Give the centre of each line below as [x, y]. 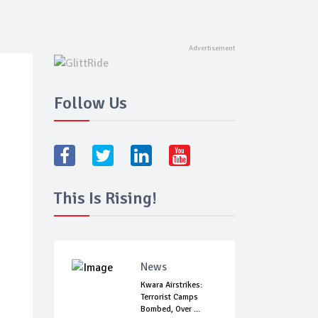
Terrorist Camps [169, 297]
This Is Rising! [105, 198]
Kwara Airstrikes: [171, 285]
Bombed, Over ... [170, 309]
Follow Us [91, 103]
